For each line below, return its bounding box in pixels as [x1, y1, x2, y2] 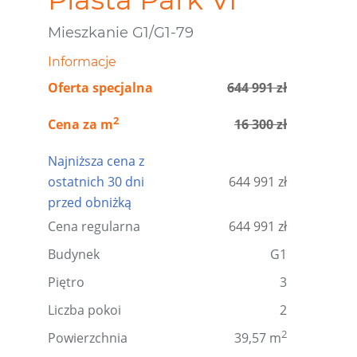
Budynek [48, 245, 100, 263]
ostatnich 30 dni [48, 173, 144, 190]
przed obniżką [48, 194, 131, 211]
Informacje [48, 54, 116, 69]
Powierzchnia [48, 329, 127, 347]
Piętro [48, 273, 84, 291]
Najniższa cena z [48, 152, 144, 170]
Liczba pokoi [48, 301, 121, 319]
